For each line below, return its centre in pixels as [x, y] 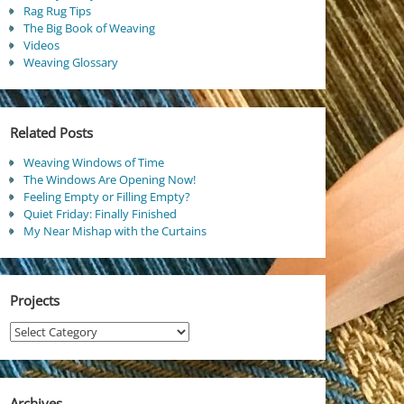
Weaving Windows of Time [93, 162]
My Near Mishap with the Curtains [115, 230]
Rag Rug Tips [57, 11]
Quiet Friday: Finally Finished [100, 213]
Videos [41, 46]
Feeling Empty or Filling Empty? [106, 196]
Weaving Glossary [70, 63]
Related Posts [51, 133]
